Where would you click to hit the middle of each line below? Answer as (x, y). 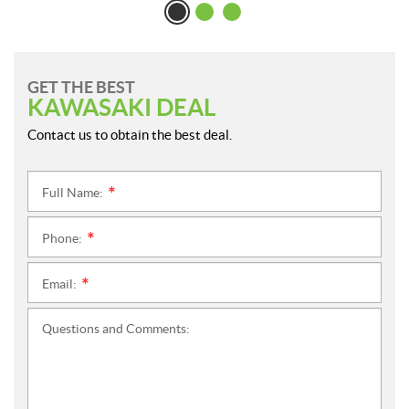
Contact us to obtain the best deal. (130, 135)
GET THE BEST (81, 88)
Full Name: (74, 193)
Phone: (63, 239)
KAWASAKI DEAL (121, 108)
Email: (61, 284)
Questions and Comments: (116, 329)
